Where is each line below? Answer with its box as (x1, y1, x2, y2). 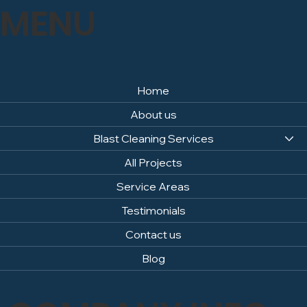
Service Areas (116, 180, 191, 194)
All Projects (124, 156, 183, 170)
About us (130, 108, 177, 122)
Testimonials (121, 204, 186, 218)
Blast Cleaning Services (93, 132, 214, 146)
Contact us (125, 228, 182, 242)
